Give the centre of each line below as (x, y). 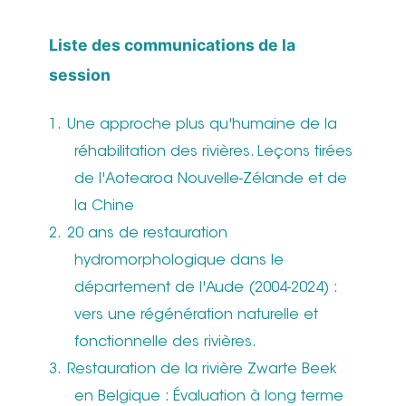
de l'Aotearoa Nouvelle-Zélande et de (211, 180)
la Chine (104, 207)
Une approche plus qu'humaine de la (203, 126)
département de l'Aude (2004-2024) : (206, 289)
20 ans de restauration (148, 234)
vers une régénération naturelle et (196, 316)
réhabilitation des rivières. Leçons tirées (213, 153)
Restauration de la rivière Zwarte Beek (203, 370)
